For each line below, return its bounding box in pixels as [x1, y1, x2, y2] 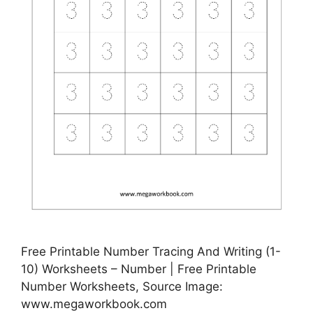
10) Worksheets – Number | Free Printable [21, 261, 256, 276]
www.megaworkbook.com [21, 296, 167, 311]
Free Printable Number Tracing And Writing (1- [21, 244, 281, 259]
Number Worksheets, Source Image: [21, 279, 223, 293]
